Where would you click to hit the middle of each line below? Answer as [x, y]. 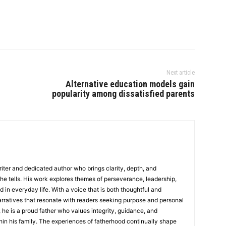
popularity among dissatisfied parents [123, 94]
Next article [180, 73]
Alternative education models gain [130, 84]
